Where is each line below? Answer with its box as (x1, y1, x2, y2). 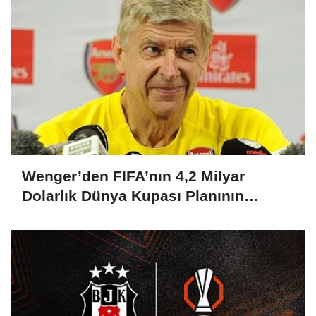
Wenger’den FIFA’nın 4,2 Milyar (22, 168, 245, 185)
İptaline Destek (22, 207, 128, 224)
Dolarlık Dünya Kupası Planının (22, 188, 244, 205)
